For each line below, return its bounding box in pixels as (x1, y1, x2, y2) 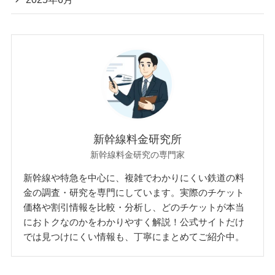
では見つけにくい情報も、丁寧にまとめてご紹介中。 (23, 231, 245, 242)
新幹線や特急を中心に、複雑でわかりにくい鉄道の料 (23, 172, 245, 183)
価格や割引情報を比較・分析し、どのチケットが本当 (23, 201, 245, 212)
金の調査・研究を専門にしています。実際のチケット (23, 187, 245, 198)
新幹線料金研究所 (93, 133, 182, 145)
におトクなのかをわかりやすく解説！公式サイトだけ (23, 216, 245, 227)
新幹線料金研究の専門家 (90, 149, 185, 160)
